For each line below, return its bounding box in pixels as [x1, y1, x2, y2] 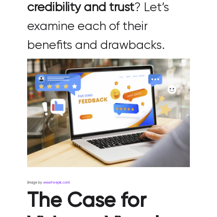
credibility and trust [27, 1, 134, 14]
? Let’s [134, 1, 169, 14]
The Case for [27, 190, 146, 211]
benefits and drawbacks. [27, 39, 165, 52]
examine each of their [27, 20, 148, 33]
